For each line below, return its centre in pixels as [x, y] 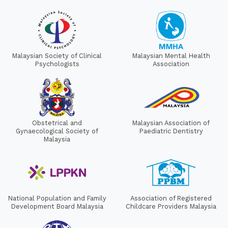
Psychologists [57, 64]
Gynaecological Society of [57, 131]
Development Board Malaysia [57, 207]
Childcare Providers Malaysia [171, 207]
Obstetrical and [57, 123]
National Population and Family [57, 198]
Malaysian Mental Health [171, 56]
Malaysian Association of [171, 123]
